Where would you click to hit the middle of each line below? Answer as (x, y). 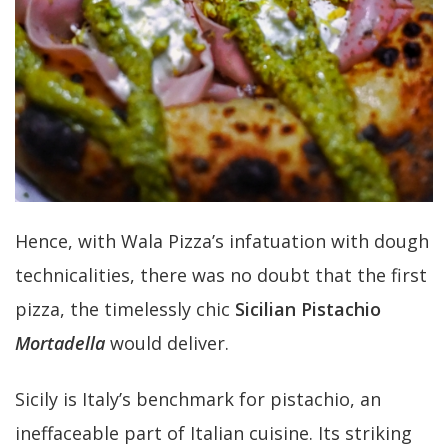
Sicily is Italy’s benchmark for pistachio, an (198, 399)
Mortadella (62, 343)
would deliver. (169, 343)
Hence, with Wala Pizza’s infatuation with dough (222, 241)
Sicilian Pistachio (308, 309)
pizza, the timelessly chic (125, 309)
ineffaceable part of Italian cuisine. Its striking (213, 433)
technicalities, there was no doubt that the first (221, 275)
